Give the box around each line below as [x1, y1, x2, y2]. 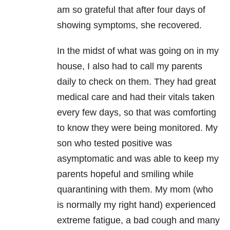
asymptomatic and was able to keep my [57, 153, 219, 164]
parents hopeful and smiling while [57, 168, 194, 179]
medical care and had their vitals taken [57, 91, 215, 102]
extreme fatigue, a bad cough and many [57, 215, 220, 225]
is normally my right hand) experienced [57, 199, 216, 210]
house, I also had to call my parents [57, 61, 202, 71]
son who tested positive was [57, 138, 172, 148]
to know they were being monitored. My [57, 122, 218, 133]
